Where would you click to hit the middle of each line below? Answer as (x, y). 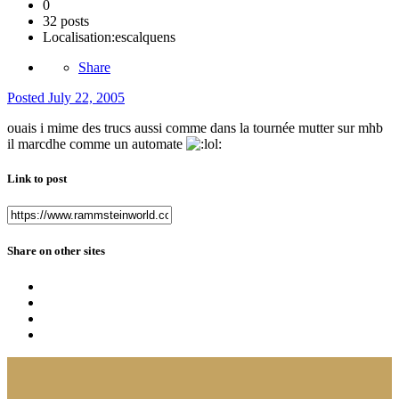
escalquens (145, 37)
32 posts (66, 20)
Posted (28, 97)
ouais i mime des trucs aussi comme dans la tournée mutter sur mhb (195, 127)
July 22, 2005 (86, 97)
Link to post (37, 179)
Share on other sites (56, 251)
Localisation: (79, 37)
